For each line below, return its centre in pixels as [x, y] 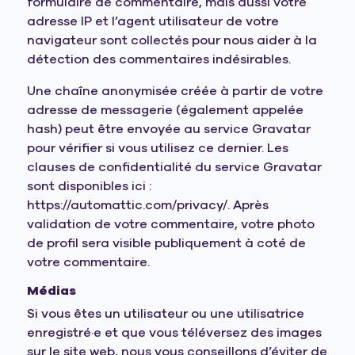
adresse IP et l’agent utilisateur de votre [153, 21]
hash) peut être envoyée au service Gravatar [169, 129]
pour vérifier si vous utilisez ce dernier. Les [158, 148]
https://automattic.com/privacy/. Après [148, 205]
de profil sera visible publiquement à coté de [167, 243]
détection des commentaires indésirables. [159, 59]
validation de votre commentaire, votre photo [171, 224]
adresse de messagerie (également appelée [166, 110]
